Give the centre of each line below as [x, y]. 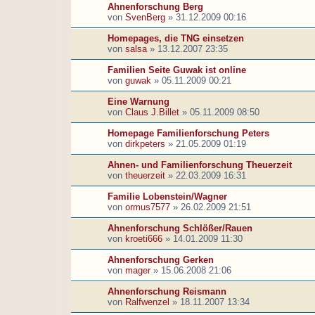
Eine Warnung [139, 102]
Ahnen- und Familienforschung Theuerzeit [200, 165]
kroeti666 [144, 239]
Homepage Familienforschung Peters [188, 134]
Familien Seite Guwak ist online [177, 70]
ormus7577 [148, 207]
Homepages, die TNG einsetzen [176, 39]
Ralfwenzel [147, 302]
